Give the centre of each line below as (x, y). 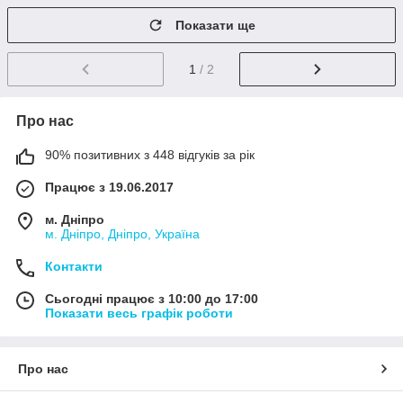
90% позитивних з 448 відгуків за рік (150, 154)
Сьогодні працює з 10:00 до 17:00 (152, 298)
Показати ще (215, 25)
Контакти (74, 266)
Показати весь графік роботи (139, 313)
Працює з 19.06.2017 (109, 187)
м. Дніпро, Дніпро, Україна (122, 233)
